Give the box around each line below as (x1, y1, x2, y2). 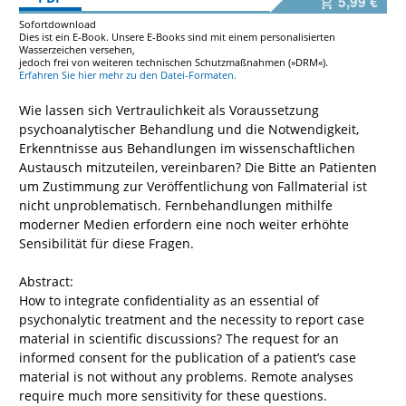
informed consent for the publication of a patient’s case (19, 348, 356, 366)
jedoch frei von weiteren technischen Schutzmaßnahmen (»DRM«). (19, 54, 328, 69)
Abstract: (19, 272, 73, 290)
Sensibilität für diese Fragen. (19, 234, 194, 252)
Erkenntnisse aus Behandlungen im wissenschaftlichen (19, 139, 355, 157)
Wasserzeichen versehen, (19, 42, 135, 56)
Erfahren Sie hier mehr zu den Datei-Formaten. (19, 67, 237, 82)
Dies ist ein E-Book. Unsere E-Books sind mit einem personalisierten (19, 29, 335, 43)
